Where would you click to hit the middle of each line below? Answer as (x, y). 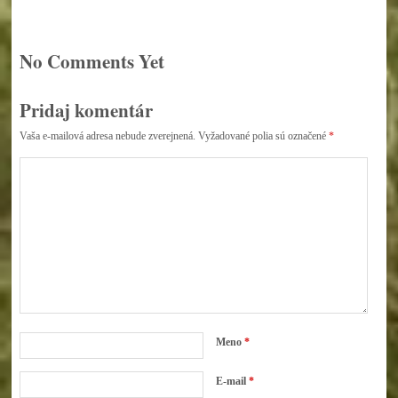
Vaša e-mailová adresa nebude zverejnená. (107, 135)
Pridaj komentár (86, 110)
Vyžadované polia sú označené (263, 135)
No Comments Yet (92, 62)
